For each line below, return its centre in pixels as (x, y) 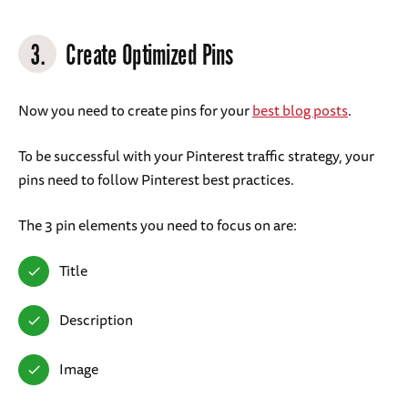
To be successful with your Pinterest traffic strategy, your (196, 156)
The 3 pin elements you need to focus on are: (158, 225)
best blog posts (300, 111)
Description (96, 320)
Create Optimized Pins (149, 57)
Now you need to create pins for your (135, 111)
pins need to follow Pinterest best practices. (158, 180)
